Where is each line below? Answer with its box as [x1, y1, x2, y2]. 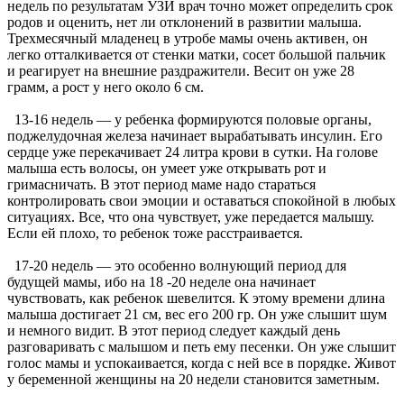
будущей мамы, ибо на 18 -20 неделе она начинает [7, 274, 316, 290]
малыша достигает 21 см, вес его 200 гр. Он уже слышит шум [7, 307, 387, 323]
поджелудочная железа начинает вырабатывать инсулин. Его [7, 128, 382, 144]
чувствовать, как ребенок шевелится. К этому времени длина [7, 290, 385, 307]
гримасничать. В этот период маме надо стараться [7, 177, 316, 193]
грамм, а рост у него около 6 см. [7, 79, 204, 96]
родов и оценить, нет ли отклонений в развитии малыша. [7, 14, 362, 31]
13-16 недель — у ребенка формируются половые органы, [7, 112, 372, 128]
